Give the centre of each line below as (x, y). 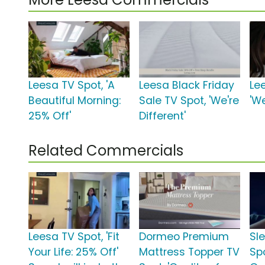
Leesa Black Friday (187, 85)
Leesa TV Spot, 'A (72, 85)
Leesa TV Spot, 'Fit (74, 237)
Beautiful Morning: (75, 101)
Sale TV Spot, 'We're (189, 101)
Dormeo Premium (184, 237)
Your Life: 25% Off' (73, 252)
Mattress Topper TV (190, 252)
